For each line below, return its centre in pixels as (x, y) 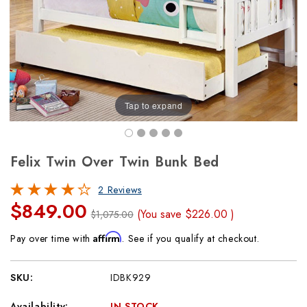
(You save (160, 214)
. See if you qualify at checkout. (191, 239)
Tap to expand (153, 105)
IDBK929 (131, 278)
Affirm (108, 237)
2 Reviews (120, 190)
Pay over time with (52, 239)
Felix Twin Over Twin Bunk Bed (115, 162)
